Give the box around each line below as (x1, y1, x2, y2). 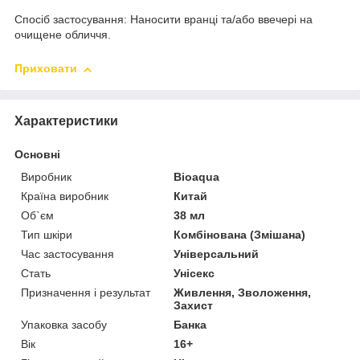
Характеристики (14, 114, 118, 129)
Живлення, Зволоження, (174, 286, 312, 300)
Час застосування (21, 247, 114, 261)
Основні (14, 148, 60, 162)
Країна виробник (21, 190, 108, 203)
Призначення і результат (21, 286, 150, 300)
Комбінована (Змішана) (174, 228, 306, 242)
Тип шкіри (21, 228, 72, 242)
